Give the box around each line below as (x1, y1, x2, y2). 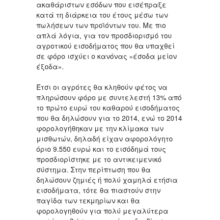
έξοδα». (36, 61, 64, 72)
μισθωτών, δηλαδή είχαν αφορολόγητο (36, 134, 173, 144)
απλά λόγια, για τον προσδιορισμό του (36, 30, 172, 41)
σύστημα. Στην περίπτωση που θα (36, 165, 151, 175)
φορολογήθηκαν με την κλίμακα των (36, 123, 164, 134)
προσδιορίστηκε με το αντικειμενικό (36, 154, 162, 165)
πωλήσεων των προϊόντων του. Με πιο (36, 20, 166, 30)
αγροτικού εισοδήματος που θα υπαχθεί (36, 41, 175, 51)
